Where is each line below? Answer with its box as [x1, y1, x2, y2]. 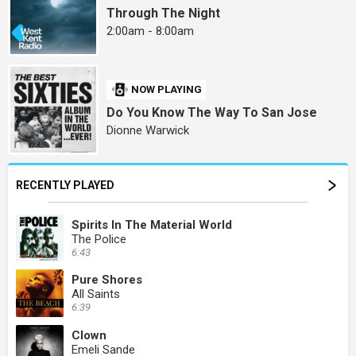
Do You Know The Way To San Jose [106, 104, 318, 120]
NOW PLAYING [131, 83, 203, 95]
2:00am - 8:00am [106, 23, 195, 38]
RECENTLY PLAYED [16, 178, 114, 192]
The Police [72, 231, 126, 246]
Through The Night [106, 5, 221, 21]
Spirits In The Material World [72, 217, 232, 232]
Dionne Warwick [106, 122, 190, 137]
